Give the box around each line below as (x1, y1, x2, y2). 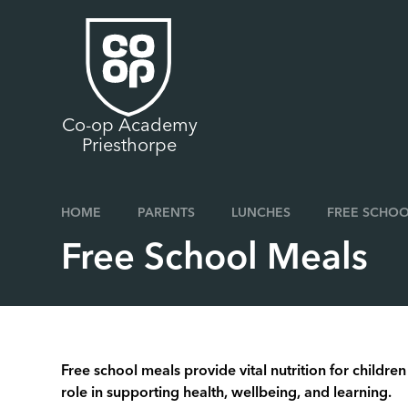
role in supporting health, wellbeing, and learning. (61, 386, 393, 401)
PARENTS (138, 207, 196, 219)
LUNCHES (230, 207, 291, 219)
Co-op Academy (61, 117, 198, 136)
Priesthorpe (82, 138, 178, 156)
